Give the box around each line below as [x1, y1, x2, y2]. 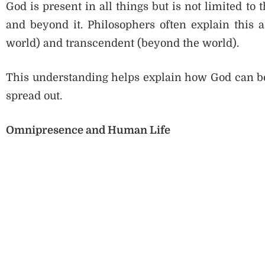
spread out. [6, 90, 62, 102]
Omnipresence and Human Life [6, 124, 170, 137]
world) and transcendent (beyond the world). [6, 37, 239, 50]
